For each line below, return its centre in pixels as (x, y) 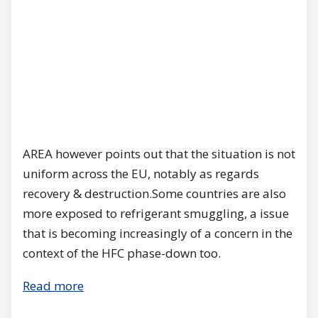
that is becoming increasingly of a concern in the (158, 233)
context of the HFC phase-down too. (122, 253)
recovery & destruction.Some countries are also (154, 193)
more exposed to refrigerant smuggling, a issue (156, 213)
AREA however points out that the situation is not (159, 153)
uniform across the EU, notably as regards (141, 173)
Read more (53, 285)
